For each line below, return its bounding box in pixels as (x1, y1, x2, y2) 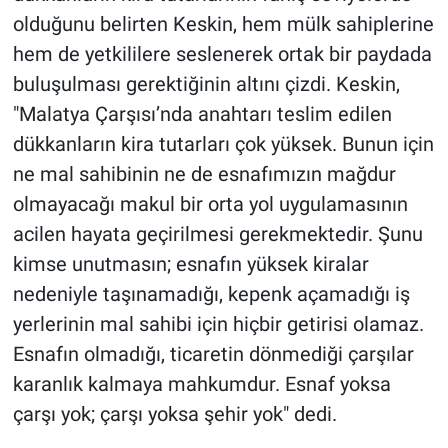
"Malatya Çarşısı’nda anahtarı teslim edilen (12, 102, 392, 127)
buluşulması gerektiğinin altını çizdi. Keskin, (12, 72, 400, 97)
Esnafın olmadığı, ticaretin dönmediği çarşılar (12, 342, 414, 367)
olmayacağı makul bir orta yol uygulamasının (12, 192, 408, 217)
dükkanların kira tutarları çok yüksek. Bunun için (12, 132, 434, 157)
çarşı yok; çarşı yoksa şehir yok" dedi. (12, 402, 337, 427)
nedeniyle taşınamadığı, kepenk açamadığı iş (12, 282, 410, 307)
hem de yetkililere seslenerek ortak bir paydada (12, 42, 432, 67)
